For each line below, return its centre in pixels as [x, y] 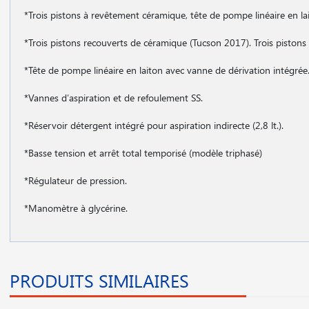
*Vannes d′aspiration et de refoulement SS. [115, 98]
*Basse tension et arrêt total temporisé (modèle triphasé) [144, 153]
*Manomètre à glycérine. [76, 208]
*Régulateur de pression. [77, 180]
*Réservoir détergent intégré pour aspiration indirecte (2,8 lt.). [155, 125]
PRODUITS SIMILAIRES [99, 280]
